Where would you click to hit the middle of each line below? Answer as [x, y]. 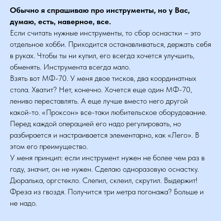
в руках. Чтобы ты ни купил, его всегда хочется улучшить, [102, 55]
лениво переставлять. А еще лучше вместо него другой [99, 101]
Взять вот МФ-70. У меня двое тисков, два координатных [103, 78]
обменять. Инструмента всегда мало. [70, 67]
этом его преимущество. [49, 146]
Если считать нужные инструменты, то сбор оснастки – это [105, 33]
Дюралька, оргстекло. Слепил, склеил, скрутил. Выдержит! [104, 180]
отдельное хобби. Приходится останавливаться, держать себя [110, 44]
